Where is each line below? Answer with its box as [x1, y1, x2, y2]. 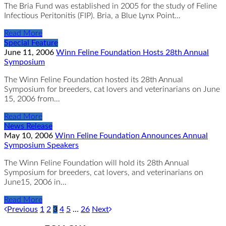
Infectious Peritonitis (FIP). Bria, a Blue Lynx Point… [4, 11, 181, 20]
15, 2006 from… [4, 94, 60, 103]
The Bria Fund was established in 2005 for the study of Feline [4, 2, 217, 10]
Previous [7, 205, 38, 213]
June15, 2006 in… [4, 178, 67, 186]
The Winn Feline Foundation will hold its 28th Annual [4, 158, 189, 167]
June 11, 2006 [4, 48, 56, 56]
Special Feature [4, 38, 58, 47]
